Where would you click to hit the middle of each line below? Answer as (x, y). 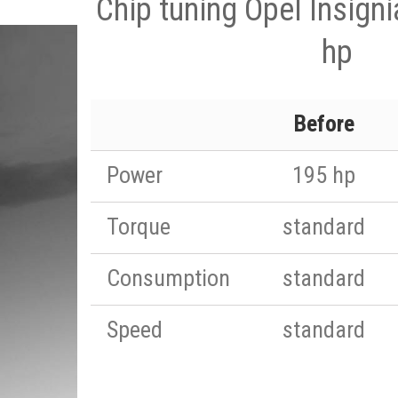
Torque (139, 227)
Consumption (168, 278)
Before (324, 123)
